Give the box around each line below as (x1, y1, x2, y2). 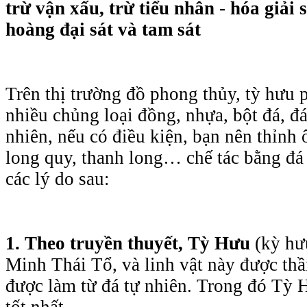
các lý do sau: (5, 168, 110, 189)
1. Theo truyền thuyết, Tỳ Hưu (5, 232, 255, 254)
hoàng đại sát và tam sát (5, 19, 201, 40)
